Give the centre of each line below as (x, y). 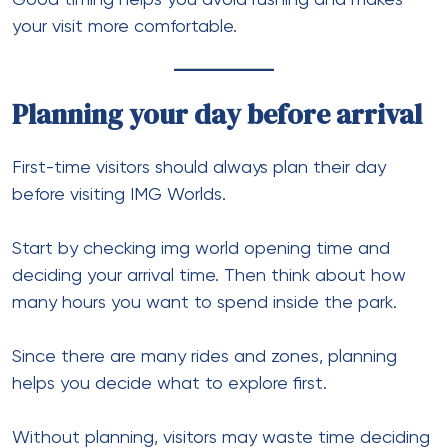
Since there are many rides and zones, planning (204, 356)
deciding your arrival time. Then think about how (209, 275)
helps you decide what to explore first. (169, 383)
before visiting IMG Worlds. (119, 194)
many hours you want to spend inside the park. (204, 302)
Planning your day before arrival (217, 113)
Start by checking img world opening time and (201, 248)
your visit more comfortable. (124, 26)
